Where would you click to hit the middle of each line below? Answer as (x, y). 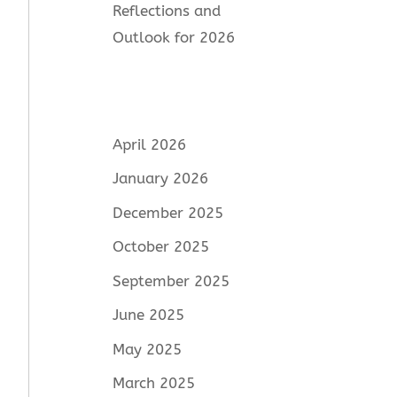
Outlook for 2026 (174, 38)
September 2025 (171, 280)
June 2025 (149, 315)
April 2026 (150, 144)
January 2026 (161, 179)
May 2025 (148, 349)
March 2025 (154, 383)
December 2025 (168, 212)
